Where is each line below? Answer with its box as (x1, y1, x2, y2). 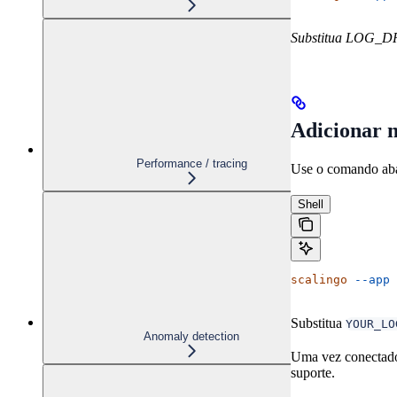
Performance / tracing (136, 156, 247, 170)
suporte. (291, 364, 335, 380)
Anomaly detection (144, 329, 239, 343)
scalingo (291, 272, 347, 286)
